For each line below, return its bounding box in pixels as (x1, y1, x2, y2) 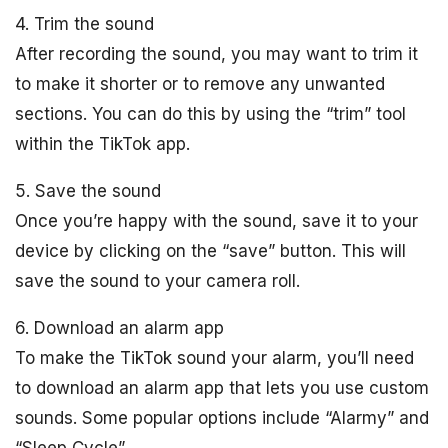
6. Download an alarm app (15, 318, 224, 339)
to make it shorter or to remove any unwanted (15, 74, 385, 95)
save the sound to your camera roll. (15, 271, 300, 292)
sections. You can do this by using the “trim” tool (15, 104, 406, 125)
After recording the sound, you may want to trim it (15, 44, 418, 65)
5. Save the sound (15, 181, 161, 202)
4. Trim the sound (15, 14, 154, 35)
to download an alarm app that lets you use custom (15, 378, 429, 399)
